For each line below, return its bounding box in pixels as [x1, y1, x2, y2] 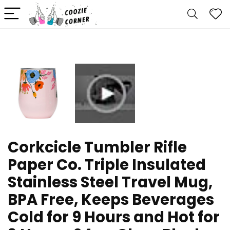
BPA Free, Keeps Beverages [8, 189, 214, 210]
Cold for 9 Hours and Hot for [8, 207, 220, 228]
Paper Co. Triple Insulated [8, 155, 206, 176]
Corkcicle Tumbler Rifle [8, 137, 187, 158]
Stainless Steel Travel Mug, [8, 172, 213, 193]
